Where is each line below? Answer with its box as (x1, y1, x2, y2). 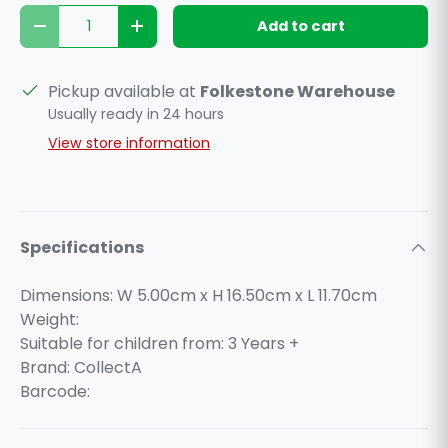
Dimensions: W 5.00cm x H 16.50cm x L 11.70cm (20, 283, 377, 307)
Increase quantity (136, 23, 277, 44)
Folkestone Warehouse (200, 79, 395, 103)
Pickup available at (48, 79, 200, 103)
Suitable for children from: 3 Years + (20, 331, 299, 355)
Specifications (20, 235, 144, 259)
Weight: (20, 307, 79, 331)
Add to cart (256, 15, 345, 36)
